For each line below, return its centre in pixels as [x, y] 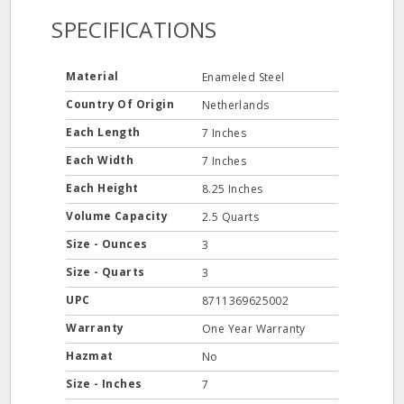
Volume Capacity [119, 216]
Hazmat [92, 356]
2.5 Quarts [230, 217]
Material [94, 76]
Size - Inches [106, 384]
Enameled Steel [243, 77]
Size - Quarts [107, 272]
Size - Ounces [108, 244]
